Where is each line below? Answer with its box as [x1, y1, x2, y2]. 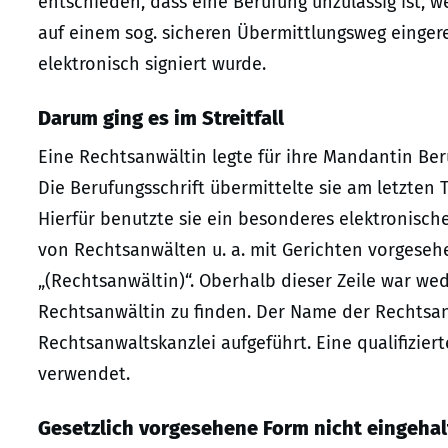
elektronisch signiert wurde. [38, 53, 266, 76]
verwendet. [38, 363, 130, 386]
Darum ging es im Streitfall [38, 106, 284, 131]
